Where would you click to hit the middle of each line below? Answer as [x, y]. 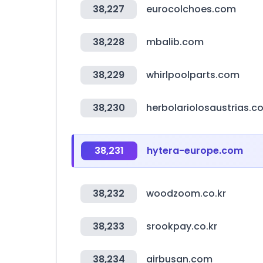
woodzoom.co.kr [186, 193]
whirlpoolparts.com [193, 75]
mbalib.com [175, 42]
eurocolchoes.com [191, 9]
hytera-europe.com [195, 151]
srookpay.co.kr [182, 226]
